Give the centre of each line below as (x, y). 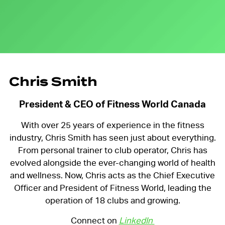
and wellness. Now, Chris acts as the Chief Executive (113, 175)
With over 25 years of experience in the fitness (113, 125)
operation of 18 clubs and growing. (113, 200)
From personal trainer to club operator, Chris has (113, 150)
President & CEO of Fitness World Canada (113, 104)
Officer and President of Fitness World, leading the (113, 188)
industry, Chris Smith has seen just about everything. (113, 138)
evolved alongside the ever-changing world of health (113, 163)
